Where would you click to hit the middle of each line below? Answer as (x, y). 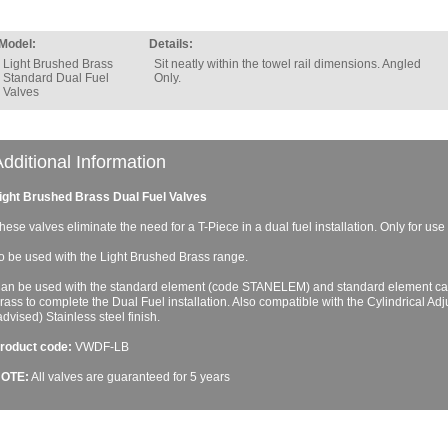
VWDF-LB (100, 347)
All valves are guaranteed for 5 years (129, 377)
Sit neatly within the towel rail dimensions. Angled (287, 64)
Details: (170, 44)
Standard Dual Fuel (55, 78)
